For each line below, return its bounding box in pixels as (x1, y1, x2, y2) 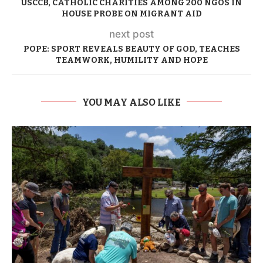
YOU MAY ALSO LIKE (82, 96, 181, 108)
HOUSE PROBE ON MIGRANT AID (61, 8, 202, 19)
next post (109, 28, 154, 40)
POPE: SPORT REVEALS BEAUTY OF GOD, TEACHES (23, 43, 240, 54)
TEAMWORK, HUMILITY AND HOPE (55, 55, 208, 65)
